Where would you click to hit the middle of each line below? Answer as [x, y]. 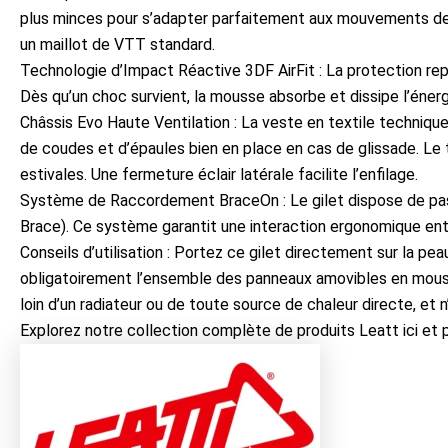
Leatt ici [388, 330]
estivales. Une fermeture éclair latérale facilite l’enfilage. [219, 174]
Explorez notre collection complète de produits [189, 330]
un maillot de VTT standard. [117, 44]
